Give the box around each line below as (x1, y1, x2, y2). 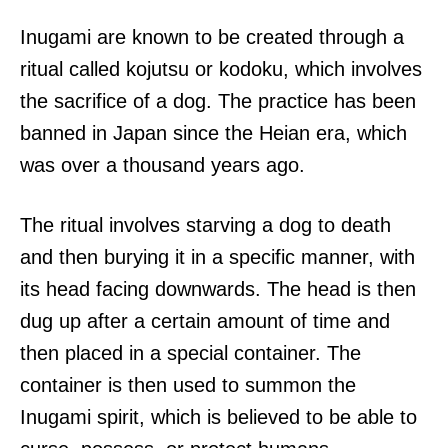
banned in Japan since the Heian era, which (20, 121, 407, 144)
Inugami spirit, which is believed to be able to (20, 405, 417, 428)
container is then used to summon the (20, 373, 356, 396)
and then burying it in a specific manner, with (20, 245, 415, 268)
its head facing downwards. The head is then (20, 277, 416, 300)
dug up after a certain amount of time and (20, 309, 390, 332)
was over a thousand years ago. (20, 153, 305, 176)
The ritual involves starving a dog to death (20, 213, 391, 236)
